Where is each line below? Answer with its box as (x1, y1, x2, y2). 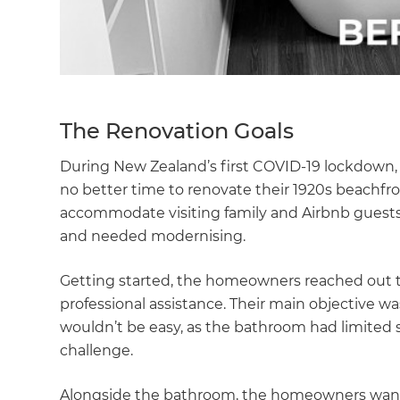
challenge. (60, 342, 134, 360)
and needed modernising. (60, 228, 246, 246)
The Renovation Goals (60, 118, 295, 145)
